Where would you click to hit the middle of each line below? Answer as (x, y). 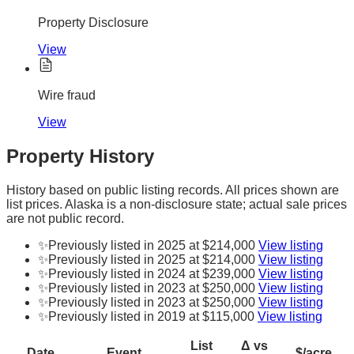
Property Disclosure (93, 23)
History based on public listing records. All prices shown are (173, 190)
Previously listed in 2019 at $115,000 (151, 316)
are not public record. (65, 218)
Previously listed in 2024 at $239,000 (152, 273)
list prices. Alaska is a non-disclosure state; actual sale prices (177, 204)
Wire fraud (67, 96)
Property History (80, 156)
